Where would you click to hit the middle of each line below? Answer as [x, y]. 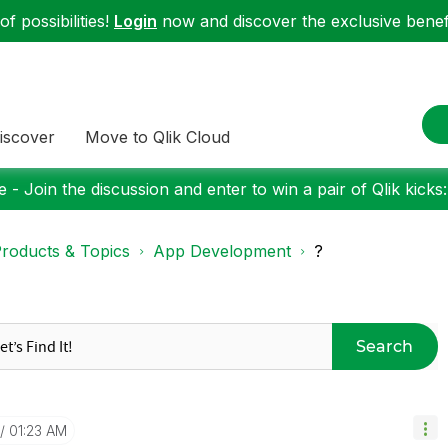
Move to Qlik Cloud [157, 136]
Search [385, 346]
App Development [222, 251]
